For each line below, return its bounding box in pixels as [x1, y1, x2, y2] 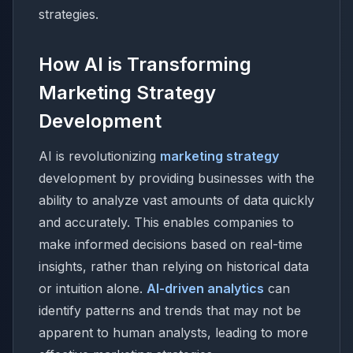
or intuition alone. [39, 281, 147, 296]
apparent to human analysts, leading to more [39, 325, 308, 340]
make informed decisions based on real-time [39, 236, 303, 252]
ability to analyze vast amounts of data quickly [39, 192, 314, 208]
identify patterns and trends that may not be [39, 303, 301, 318]
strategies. [39, 6, 98, 22]
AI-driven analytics [147, 281, 264, 296]
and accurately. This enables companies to [39, 214, 294, 230]
